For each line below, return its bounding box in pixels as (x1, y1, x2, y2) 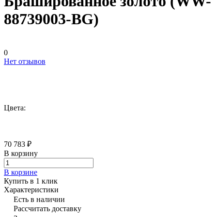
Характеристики (4, 185, 59, 194)
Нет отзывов (4, 57, 46, 65)
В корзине (4, 168, 37, 176)
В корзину (4, 149, 38, 157)
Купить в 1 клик (4, 176, 58, 185)
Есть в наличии (14, 195, 65, 203)
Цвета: (4, 103, 26, 112)
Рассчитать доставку (14, 204, 81, 213)
